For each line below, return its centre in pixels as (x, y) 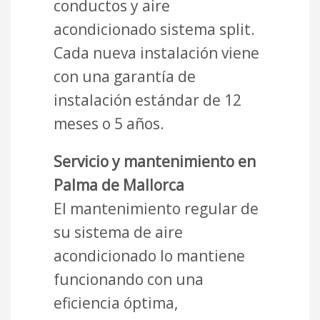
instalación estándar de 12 (147, 100)
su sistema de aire (118, 232)
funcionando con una (129, 279)
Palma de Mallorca (119, 185)
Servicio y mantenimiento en (155, 161)
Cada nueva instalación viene (156, 52)
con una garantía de (125, 76)
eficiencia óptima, (116, 302)
